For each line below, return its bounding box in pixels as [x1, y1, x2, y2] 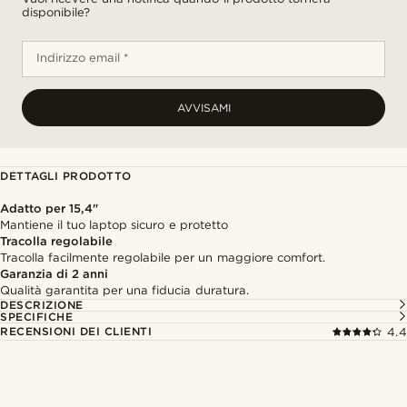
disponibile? [22, 5, 90, 19]
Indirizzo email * [36, 51, 130, 65]
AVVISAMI [176, 101, 231, 114]
